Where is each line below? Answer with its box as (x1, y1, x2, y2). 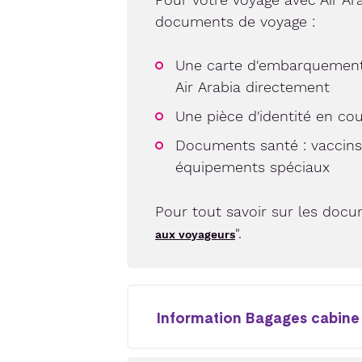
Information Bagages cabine (157, 306, 360, 327)
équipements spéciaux (175, 158, 330, 175)
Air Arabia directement (175, 78, 330, 95)
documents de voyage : (155, 13, 315, 30)
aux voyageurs (155, 228, 235, 241)
